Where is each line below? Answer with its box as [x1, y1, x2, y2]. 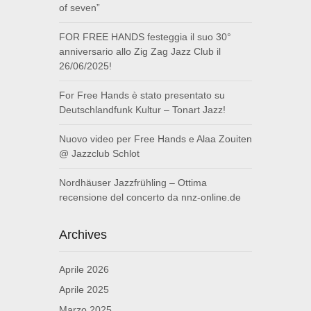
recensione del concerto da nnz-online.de [59, 192, 241, 203]
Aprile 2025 [59, 284, 109, 296]
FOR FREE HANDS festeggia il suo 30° [59, 31, 231, 43]
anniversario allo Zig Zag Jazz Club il [59, 46, 221, 58]
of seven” [59, 2, 100, 14]
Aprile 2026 [59, 264, 109, 276]
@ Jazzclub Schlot [59, 148, 140, 160]
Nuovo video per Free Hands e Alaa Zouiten [59, 133, 252, 145]
